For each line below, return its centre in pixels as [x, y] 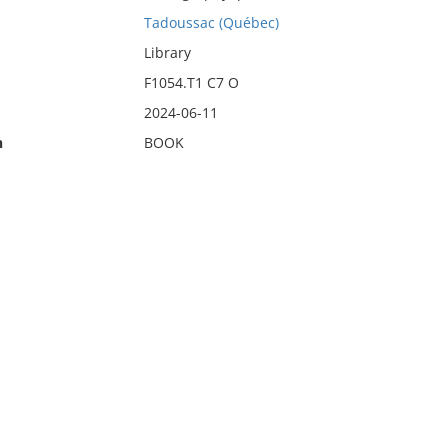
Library [167, 52]
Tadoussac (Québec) [211, 22]
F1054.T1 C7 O [191, 82]
